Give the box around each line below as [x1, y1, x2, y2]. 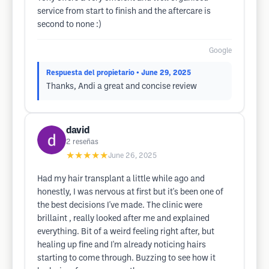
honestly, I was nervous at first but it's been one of [37, 189, 223, 196]
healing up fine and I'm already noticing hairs [37, 241, 206, 249]
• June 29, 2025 [136, 70, 191, 76]
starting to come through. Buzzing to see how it [37, 255, 216, 262]
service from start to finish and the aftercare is [37, 8, 211, 16]
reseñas [73, 139, 98, 145]
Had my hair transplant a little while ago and [37, 175, 205, 183]
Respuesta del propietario [46, 70, 134, 76]
